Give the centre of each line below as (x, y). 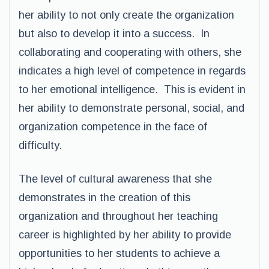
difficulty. (40, 145)
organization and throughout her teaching (118, 216)
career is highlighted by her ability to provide (125, 235)
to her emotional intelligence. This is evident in (132, 89)
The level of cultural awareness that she (115, 179)
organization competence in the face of (113, 127)
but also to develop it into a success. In (114, 34)
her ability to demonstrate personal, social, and (131, 108)
